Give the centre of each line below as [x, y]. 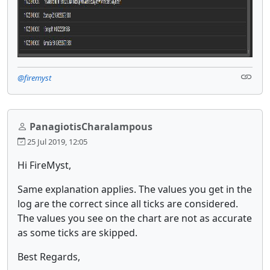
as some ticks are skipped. [79, 232]
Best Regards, [49, 256]
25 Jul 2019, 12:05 [56, 141]
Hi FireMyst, [44, 165]
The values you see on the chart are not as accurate [135, 218]
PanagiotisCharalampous [91, 126]
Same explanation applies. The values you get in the [135, 189]
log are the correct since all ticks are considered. [128, 203]
